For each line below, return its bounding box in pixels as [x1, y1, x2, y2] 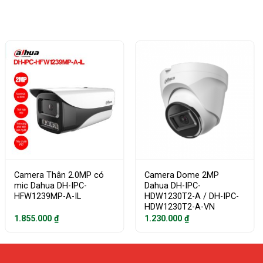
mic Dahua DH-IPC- [14, 181, 87, 191]
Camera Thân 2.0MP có [14, 170, 104, 181]
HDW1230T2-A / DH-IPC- [144, 191, 240, 202]
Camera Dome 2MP [144, 170, 220, 181]
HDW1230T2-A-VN [144, 202, 215, 213]
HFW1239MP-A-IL [14, 191, 82, 202]
